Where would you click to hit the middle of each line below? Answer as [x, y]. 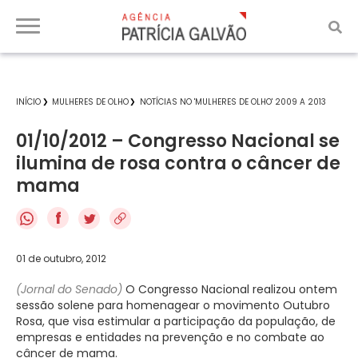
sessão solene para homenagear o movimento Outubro [173, 305]
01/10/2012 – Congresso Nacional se [178, 141]
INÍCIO [28, 102]
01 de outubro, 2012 [61, 258]
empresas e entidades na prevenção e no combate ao [170, 337]
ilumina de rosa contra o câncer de [178, 163]
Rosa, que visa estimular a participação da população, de [176, 321]
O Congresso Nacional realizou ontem [231, 289]
